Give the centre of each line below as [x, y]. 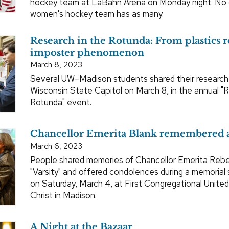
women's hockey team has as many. [97, 14]
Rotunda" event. [61, 102]
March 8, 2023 [56, 64]
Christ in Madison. [63, 195]
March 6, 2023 [56, 146]
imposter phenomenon [87, 52]
